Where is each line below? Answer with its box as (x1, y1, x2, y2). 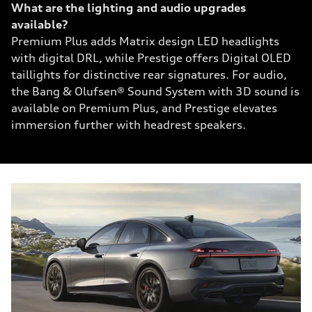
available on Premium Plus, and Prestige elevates (11, 101, 277, 115)
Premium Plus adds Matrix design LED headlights (11, 34, 279, 48)
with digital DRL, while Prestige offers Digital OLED (11, 51, 291, 65)
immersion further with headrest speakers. (11, 118, 246, 132)
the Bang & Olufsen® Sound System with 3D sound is (11, 84, 299, 98)
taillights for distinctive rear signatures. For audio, (11, 68, 287, 81)
